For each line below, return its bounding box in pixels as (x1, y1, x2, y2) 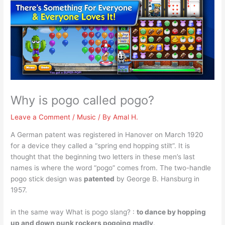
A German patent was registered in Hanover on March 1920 (11, 130, 204, 139)
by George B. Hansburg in (115, 174, 200, 183)
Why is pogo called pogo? (11, 93, 155, 107)
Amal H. (113, 113, 139, 121)
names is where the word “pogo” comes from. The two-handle (11, 163, 211, 172)
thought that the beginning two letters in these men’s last (11, 152, 195, 161)
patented (84, 174, 115, 183)
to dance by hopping (137, 207, 206, 216)
